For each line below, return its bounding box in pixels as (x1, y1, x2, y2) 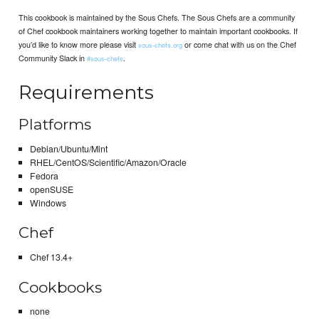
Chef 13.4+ (29, 250, 73, 263)
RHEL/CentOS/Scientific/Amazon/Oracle (29, 155, 187, 169)
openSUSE (29, 182, 73, 196)
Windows (29, 196, 66, 209)
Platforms (19, 115, 92, 134)
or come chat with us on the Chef (182, 38, 297, 50)
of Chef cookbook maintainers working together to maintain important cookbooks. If (19, 24, 298, 36)
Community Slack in (19, 51, 88, 63)
